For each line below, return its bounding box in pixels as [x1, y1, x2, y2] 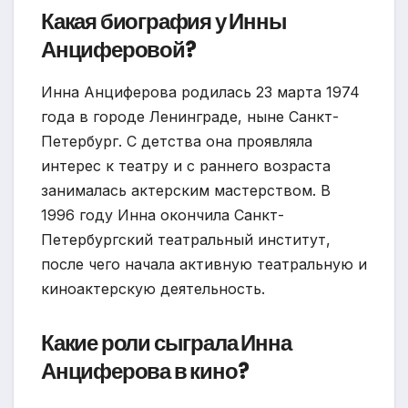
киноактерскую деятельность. [41, 280, 265, 299]
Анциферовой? [41, 35, 196, 66]
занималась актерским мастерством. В [41, 181, 331, 200]
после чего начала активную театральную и [41, 255, 367, 274]
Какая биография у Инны [41, 6, 287, 37]
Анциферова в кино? [41, 356, 249, 387]
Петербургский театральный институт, [41, 230, 331, 250]
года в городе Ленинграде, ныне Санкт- [41, 107, 339, 127]
